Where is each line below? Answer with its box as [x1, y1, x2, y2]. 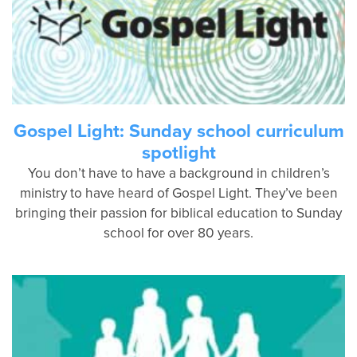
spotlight [141, 139, 216, 166]
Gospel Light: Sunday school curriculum [13, 117, 344, 144]
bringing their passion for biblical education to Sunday [15, 202, 342, 223]
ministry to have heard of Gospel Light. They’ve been [19, 182, 338, 203]
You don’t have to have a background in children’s [27, 163, 330, 183]
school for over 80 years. [104, 222, 253, 243]
